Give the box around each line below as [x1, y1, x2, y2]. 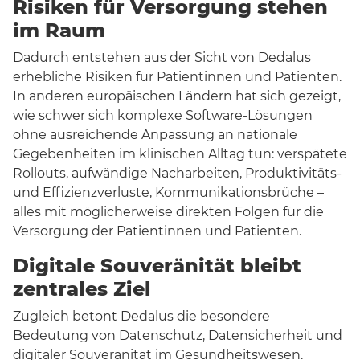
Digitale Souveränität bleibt [13, 254, 301, 278]
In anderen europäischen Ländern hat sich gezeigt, [13, 88, 341, 104]
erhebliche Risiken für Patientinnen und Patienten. [13, 69, 342, 85]
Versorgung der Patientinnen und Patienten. [13, 223, 301, 239]
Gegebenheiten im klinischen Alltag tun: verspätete [13, 146, 347, 162]
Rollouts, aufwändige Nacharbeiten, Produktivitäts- [13, 166, 342, 182]
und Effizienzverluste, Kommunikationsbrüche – [13, 185, 324, 201]
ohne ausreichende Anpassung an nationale [13, 127, 297, 143]
